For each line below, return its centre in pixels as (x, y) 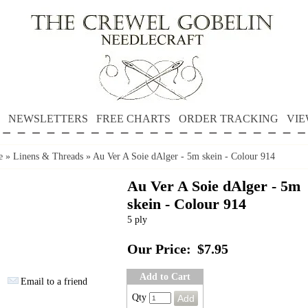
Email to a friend (54, 282)
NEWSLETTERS (48, 119)
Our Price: (159, 249)
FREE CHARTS (133, 119)
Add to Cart (165, 277)
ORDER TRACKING (228, 119)
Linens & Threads (48, 156)
